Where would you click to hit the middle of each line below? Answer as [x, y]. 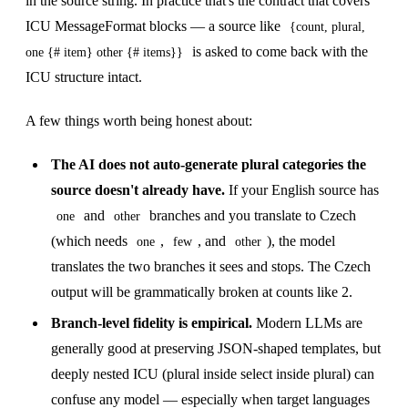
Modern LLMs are [307, 323]
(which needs [91, 240]
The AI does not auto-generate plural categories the [209, 164]
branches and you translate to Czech [251, 215]
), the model [301, 240]
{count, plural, [327, 26]
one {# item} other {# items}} [104, 52]
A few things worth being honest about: [139, 120]
